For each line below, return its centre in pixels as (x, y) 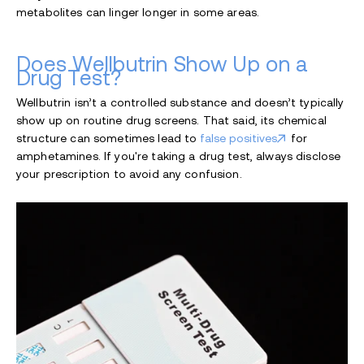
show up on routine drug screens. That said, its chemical (171, 120)
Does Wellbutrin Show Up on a (162, 64)
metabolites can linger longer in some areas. (138, 12)
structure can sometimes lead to (108, 138)
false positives (239, 138)
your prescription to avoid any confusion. (129, 173)
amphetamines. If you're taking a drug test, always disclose (179, 156)
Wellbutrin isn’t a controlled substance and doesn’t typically (180, 102)
